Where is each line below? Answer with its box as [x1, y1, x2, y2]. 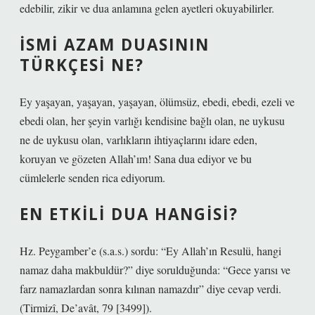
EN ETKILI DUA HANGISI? [20, 203, 238, 225]
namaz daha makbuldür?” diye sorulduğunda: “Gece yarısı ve [20, 262, 290, 277]
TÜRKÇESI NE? [20, 54, 144, 76]
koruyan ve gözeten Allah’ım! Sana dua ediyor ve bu [20, 151, 252, 166]
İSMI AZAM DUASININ [20, 34, 210, 56]
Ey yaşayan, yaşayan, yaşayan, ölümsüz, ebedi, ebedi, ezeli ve [20, 94, 295, 109]
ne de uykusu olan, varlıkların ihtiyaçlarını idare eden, [20, 132, 257, 147]
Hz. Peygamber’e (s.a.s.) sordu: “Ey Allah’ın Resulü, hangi [20, 243, 281, 258]
